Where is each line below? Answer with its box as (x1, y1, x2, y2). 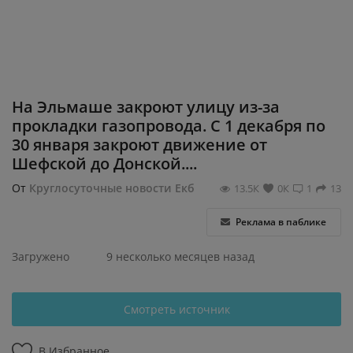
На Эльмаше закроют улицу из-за (12, 96, 280, 117)
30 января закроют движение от (12, 134, 267, 155)
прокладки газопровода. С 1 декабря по (12, 115, 325, 136)
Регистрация (12, 3, 84, 19)
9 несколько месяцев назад (106, 249, 255, 264)
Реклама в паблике (233, 215, 327, 229)
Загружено (12, 249, 69, 264)
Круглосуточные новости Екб (29, 180, 195, 195)
